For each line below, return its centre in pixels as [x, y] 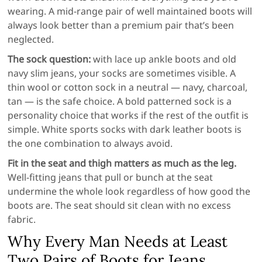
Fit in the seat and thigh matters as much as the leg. [122, 163]
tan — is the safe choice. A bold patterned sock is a [120, 101]
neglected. [31, 39]
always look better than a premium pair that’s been [121, 25]
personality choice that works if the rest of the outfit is [128, 116]
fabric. [22, 220]
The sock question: [49, 59]
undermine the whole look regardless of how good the [129, 192]
